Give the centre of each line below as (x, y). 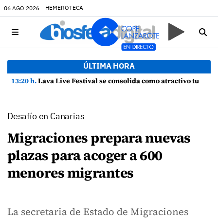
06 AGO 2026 (22, 8)
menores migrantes (71, 173)
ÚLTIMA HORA (109, 66)
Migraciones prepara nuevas (99, 138)
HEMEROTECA (64, 8)
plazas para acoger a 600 (85, 155)
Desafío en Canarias (46, 116)
